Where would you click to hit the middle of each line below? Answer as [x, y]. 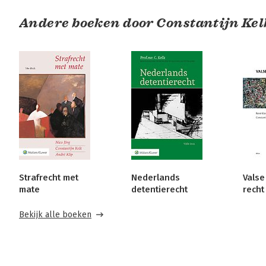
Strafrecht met [49, 178]
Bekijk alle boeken [55, 215]
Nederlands [155, 178]
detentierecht [159, 190]
